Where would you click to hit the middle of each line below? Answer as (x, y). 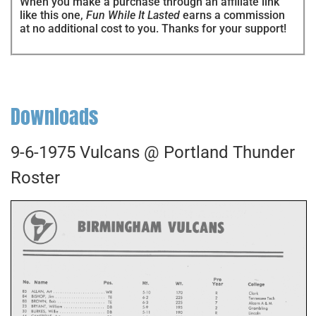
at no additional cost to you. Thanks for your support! (153, 28)
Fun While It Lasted (133, 15)
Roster (35, 178)
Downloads (54, 117)
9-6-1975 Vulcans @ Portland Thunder (153, 153)
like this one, (53, 15)
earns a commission (232, 15)
